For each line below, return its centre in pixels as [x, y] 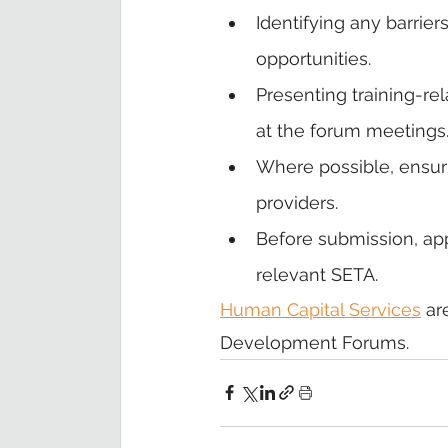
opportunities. [313, 58]
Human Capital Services [320, 309]
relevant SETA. [317, 274]
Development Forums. [317, 342]
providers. [297, 202]
